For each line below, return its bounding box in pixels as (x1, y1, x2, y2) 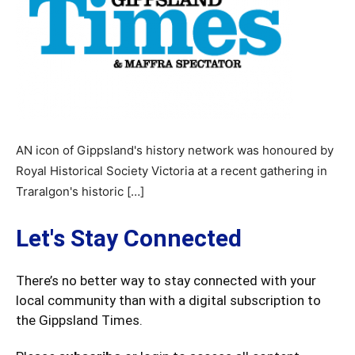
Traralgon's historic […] (16, 184, 144, 199)
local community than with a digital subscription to (16, 292, 321, 308)
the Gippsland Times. (16, 312, 143, 328)
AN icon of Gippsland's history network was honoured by (16, 143, 334, 158)
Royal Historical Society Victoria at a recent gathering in (16, 163, 327, 178)
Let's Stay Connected (16, 224, 242, 252)
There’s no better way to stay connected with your (16, 273, 316, 288)
